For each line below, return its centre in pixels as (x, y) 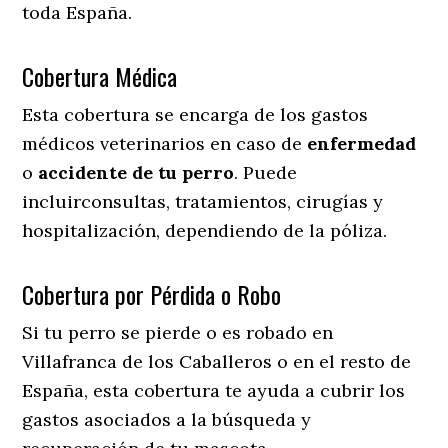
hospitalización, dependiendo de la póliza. (205, 230)
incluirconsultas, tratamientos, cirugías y (203, 201)
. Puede (266, 172)
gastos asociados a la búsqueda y (167, 419)
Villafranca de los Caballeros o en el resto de (217, 361)
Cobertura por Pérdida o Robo (152, 293)
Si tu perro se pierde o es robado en (178, 332)
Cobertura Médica (100, 75)
